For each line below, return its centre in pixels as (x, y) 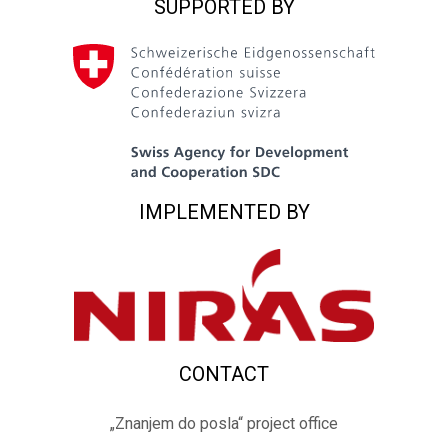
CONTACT (224, 373)
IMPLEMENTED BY (224, 211)
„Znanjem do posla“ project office (224, 423)
